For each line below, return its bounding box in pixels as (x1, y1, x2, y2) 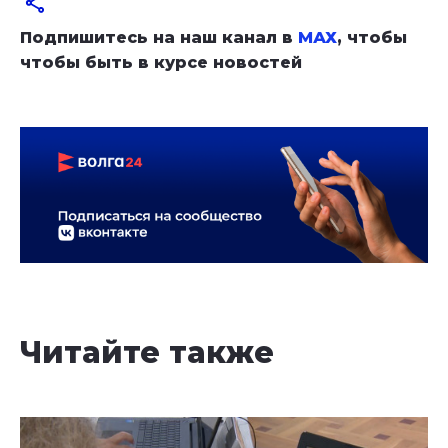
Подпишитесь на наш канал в (20, 27, 298, 47)
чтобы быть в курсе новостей (20, 52, 302, 72)
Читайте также (20, 333, 274, 371)
